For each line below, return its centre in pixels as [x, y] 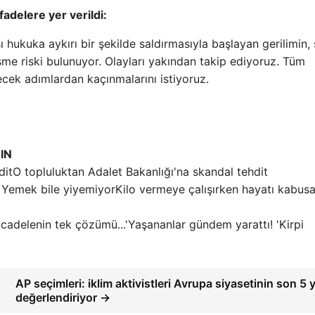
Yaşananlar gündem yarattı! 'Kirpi [216, 224]
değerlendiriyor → [63, 297]
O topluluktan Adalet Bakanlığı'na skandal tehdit [140, 172]
